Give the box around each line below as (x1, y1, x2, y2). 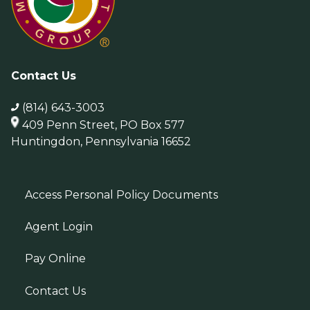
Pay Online (25, 252, 86, 266)
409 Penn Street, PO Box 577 (22, 118, 185, 132)
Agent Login (25, 220, 93, 234)
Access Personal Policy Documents (25, 188, 218, 201)
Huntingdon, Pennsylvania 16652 (11, 135, 191, 149)
